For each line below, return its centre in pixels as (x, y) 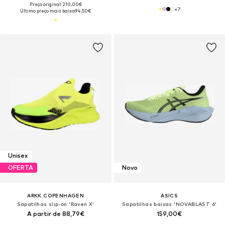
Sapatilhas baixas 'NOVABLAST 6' (170, 204)
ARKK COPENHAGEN (56, 195)
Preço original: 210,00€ (55, 4)
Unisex (18, 156)
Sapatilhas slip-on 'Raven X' (55, 204)
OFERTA (21, 168)
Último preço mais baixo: (48, 11)
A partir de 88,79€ (55, 213)
